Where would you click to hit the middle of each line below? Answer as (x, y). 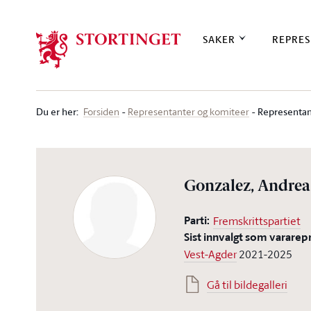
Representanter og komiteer (188, 111)
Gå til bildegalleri (247, 285)
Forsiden (101, 111)
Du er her (56, 111)
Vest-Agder (211, 254)
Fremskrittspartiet (257, 221)
